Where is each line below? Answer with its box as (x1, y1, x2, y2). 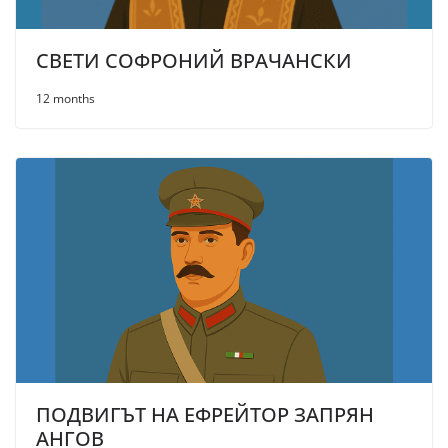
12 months (36, 90, 95, 108)
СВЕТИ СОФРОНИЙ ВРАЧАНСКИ (36, 47, 352, 75)
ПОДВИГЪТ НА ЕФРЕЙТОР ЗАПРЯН (36, 401, 374, 429)
